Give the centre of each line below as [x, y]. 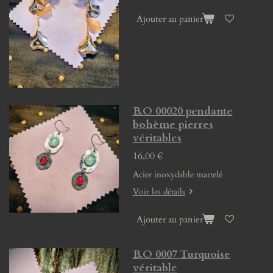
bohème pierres [173, 124]
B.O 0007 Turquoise [181, 255]
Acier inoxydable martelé [179, 174]
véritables [157, 138]
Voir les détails [159, 192]
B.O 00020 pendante [183, 111]
